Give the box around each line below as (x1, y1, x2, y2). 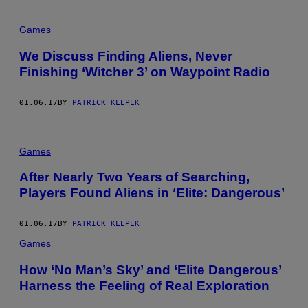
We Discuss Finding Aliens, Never (19, 48, 232, 63)
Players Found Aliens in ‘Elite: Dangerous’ (19, 186, 285, 201)
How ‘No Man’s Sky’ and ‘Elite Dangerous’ (19, 262, 281, 277)
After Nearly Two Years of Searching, (19, 170, 250, 185)
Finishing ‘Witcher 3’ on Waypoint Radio (19, 64, 270, 79)
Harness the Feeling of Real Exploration (19, 278, 269, 293)
